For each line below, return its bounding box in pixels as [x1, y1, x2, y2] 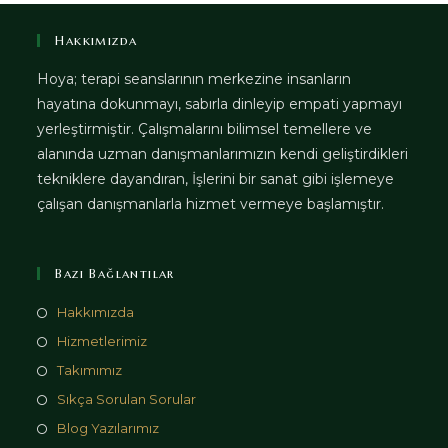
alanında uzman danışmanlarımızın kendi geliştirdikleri [37, 144, 409, 163]
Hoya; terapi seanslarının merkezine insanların [37, 69, 352, 88]
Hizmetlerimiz [57, 332, 148, 349]
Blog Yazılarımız [57, 419, 160, 436]
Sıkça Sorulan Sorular [57, 390, 197, 407]
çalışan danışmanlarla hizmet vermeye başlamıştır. [37, 194, 385, 213]
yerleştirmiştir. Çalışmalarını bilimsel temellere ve [37, 119, 373, 138]
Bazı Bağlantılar [55, 264, 175, 282]
